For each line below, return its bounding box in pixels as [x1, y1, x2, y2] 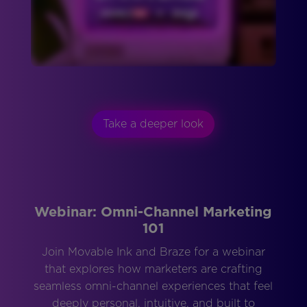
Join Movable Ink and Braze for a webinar [41, 245, 265, 259]
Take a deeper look [103, 117, 204, 131]
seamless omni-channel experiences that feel [34, 280, 273, 293]
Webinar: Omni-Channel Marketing [34, 204, 273, 221]
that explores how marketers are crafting [44, 262, 262, 276]
